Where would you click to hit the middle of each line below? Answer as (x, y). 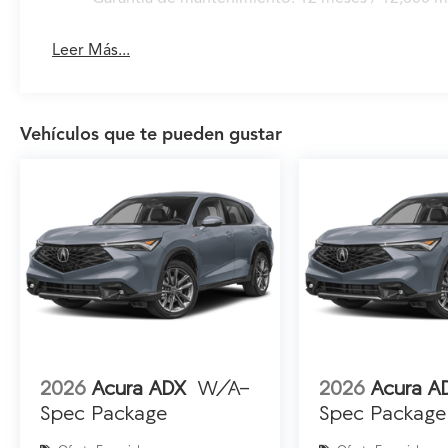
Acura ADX (139, 387)
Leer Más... (91, 49)
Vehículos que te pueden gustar (151, 133)
